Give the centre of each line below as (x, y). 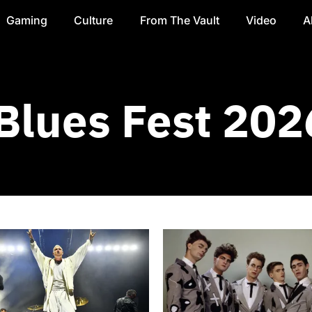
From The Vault (179, 20)
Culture (94, 20)
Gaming (26, 20)
